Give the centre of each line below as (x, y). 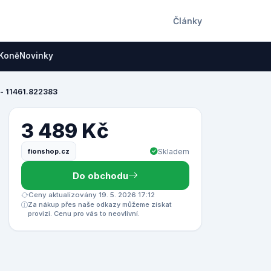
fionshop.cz (49, 151)
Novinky (36, 56)
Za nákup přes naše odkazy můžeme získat (100, 204)
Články (188, 21)
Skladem (174, 151)
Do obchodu (100, 175)
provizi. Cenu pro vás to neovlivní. (84, 214)
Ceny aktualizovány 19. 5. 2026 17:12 (92, 195)
